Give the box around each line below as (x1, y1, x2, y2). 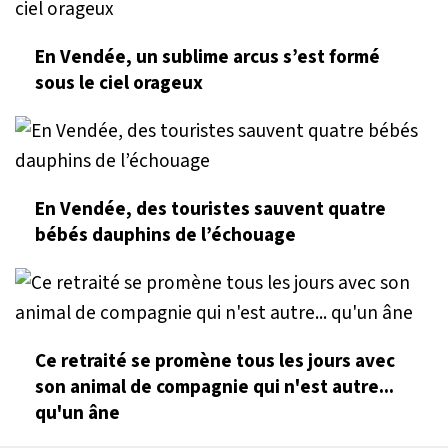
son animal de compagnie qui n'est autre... (35, 373, 394, 402)
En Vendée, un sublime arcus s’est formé (35, 43, 380, 72)
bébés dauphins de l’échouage (35, 221, 296, 250)
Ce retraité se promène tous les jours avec (35, 347, 395, 376)
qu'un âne (35, 399, 120, 428)
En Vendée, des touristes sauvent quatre (35, 195, 386, 224)
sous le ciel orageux (35, 69, 203, 98)
